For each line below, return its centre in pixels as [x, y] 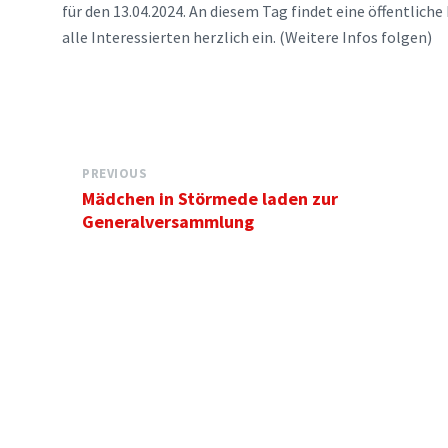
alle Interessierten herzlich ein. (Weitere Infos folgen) [247, 37]
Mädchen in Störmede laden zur [210, 198]
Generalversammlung [168, 221]
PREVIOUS [115, 173]
